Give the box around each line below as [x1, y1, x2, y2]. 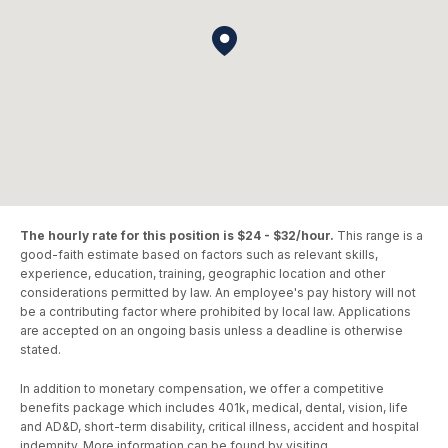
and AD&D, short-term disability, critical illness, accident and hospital [20, 419, 419, 434]
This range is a [334, 228, 423, 243]
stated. [20, 342, 61, 357]
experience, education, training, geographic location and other [20, 266, 385, 281]
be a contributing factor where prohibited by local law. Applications [20, 304, 411, 319]
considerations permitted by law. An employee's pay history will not [20, 285, 416, 300]
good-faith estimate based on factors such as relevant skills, [20, 247, 378, 262]
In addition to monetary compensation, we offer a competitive [20, 381, 384, 396]
